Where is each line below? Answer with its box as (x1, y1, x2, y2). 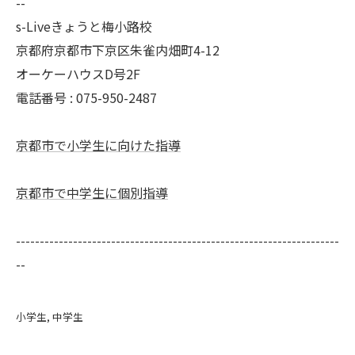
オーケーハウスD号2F (16, 64, 140, 83)
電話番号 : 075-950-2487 (16, 88, 157, 107)
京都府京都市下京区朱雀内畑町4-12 (16, 40, 219, 59)
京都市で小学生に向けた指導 (16, 136, 181, 155)
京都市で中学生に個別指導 (16, 183, 168, 202)
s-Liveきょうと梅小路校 (16, 17, 152, 36)
